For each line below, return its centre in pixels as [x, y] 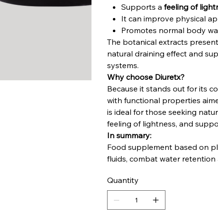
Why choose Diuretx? [146, 77]
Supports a [142, 7]
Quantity [123, 180]
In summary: [129, 136]
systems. [123, 65]
